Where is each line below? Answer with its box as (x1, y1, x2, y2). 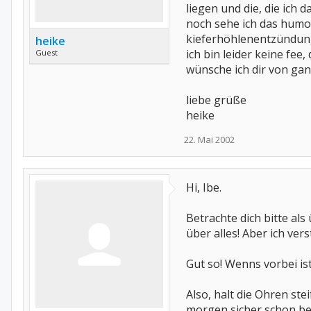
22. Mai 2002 (184, 133, 235, 146)
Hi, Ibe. (186, 180, 221, 195)
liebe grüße (186, 92, 246, 108)
